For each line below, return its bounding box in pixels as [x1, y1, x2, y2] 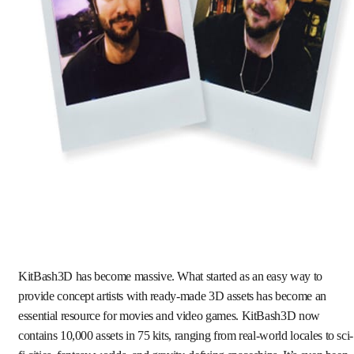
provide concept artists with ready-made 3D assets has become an [18, 288, 326, 303]
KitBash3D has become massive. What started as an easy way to [18, 269, 322, 284]
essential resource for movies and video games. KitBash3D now [18, 308, 320, 323]
